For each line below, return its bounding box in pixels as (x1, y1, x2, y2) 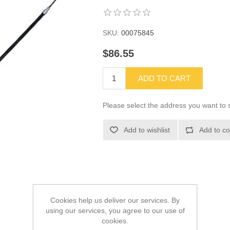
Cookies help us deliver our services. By (50, 196, 180, 204)
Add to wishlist (123, 126, 170, 135)
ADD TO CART (138, 74, 190, 83)
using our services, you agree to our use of (45, 206, 185, 215)
